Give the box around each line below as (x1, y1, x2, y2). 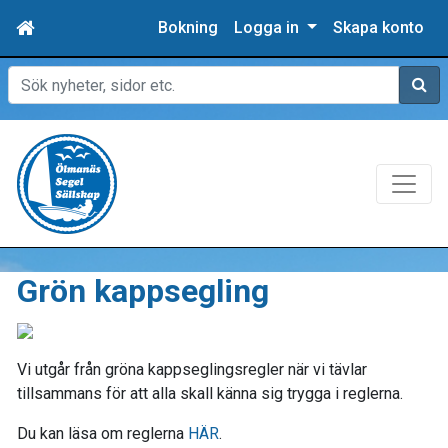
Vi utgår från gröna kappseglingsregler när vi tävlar (17, 360, 367, 379)
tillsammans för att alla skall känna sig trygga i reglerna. (17, 384, 407, 403)
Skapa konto (333, 18, 424, 37)
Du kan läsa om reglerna (17, 424, 188, 443)
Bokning (158, 18, 219, 37)
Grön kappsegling (17, 272, 269, 310)
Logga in (234, 18, 304, 37)
